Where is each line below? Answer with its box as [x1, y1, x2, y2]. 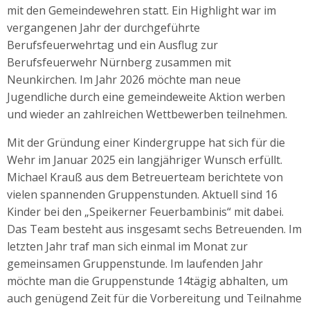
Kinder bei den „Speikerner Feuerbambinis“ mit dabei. [7, 203, 284, 219]
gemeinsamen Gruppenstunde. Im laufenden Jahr [7, 255, 263, 271]
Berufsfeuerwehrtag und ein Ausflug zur [7, 37, 218, 53]
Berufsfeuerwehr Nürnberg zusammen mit [7, 54, 231, 70]
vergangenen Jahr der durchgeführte [7, 19, 200, 35]
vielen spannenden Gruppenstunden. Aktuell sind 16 [7, 186, 277, 202]
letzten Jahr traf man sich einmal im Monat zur [7, 238, 248, 254]
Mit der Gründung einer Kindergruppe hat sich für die [7, 134, 285, 150]
